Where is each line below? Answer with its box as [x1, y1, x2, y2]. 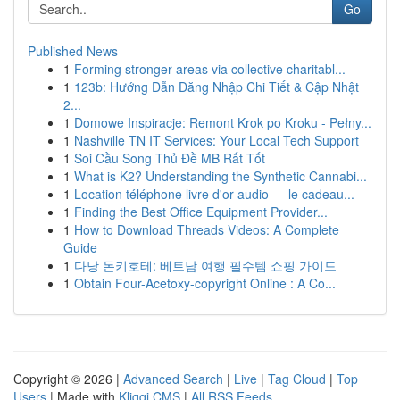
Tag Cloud [268, 370, 326, 387]
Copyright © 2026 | [13, 370, 123, 387]
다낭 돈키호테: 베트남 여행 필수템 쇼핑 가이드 [74, 256, 337, 274]
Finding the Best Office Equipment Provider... [74, 203, 328, 221]
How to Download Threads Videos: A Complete [74, 221, 339, 238]
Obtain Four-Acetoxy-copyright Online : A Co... [74, 274, 336, 292]
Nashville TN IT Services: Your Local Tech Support [74, 131, 359, 149]
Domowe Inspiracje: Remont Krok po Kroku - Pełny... [74, 113, 371, 131]
